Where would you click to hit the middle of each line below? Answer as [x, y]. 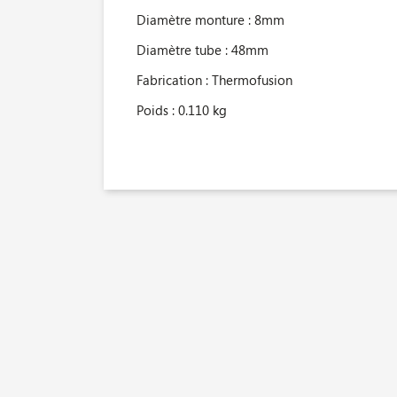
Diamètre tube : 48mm [202, 50]
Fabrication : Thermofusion [214, 80]
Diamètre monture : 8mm [210, 20]
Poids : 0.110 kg [182, 110]
